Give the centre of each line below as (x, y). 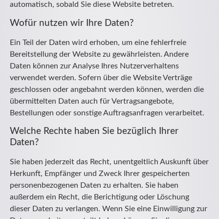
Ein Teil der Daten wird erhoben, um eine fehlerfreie (98, 42)
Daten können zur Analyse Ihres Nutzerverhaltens (94, 66)
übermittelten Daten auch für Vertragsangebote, (92, 101)
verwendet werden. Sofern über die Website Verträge (101, 77)
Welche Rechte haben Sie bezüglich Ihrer (94, 131)
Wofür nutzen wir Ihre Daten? (72, 23)
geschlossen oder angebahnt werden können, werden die (107, 89)
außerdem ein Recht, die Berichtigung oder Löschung (99, 197)
